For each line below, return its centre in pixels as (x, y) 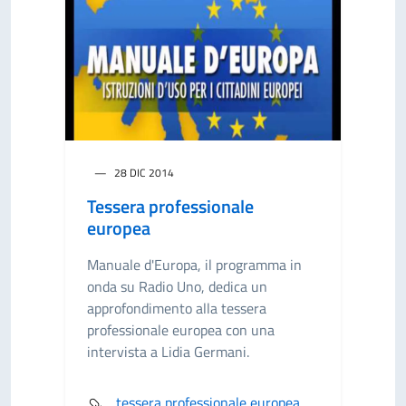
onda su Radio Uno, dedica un (177, 286)
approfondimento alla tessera (177, 308)
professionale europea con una (181, 330)
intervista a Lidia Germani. (168, 352)
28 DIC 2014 (144, 173)
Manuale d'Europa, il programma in (194, 265)
